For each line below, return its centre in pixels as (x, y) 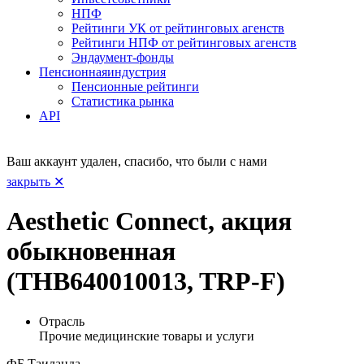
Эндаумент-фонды (123, 57)
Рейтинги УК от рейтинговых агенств (178, 28)
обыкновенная (91, 251)
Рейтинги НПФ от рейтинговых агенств (184, 42)
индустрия (136, 71)
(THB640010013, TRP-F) (146, 282)
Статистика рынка (123, 101)
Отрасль (62, 321)
